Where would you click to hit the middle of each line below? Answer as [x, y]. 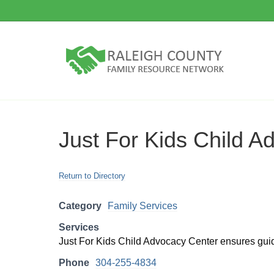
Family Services [143, 206]
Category [80, 206]
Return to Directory [92, 176]
